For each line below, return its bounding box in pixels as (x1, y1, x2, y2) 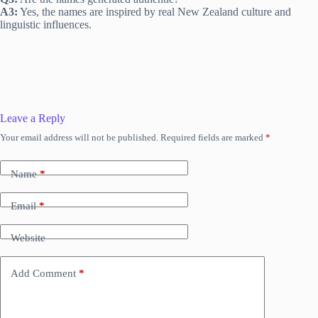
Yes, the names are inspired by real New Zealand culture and (18, 5, 291, 18)
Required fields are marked (160, 131, 265, 143)
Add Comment (11, 268, 76, 280)
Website (11, 232, 45, 244)
